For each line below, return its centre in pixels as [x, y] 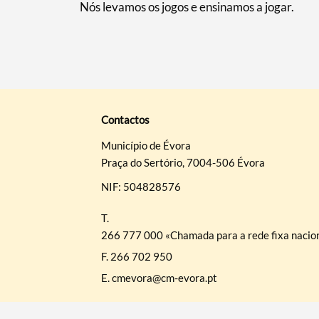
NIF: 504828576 [141, 186]
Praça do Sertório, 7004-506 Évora [183, 162]
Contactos [125, 119]
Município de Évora [146, 145]
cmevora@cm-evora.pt [164, 277]
